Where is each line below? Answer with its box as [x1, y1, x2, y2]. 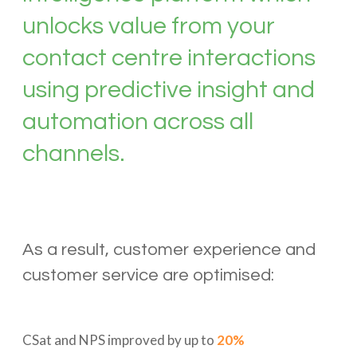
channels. [22, 141, 125, 166]
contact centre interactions [22, 45, 316, 70]
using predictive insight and [22, 77, 315, 102]
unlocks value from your [22, 14, 275, 38]
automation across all [22, 109, 253, 134]
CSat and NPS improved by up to [22, 331, 217, 348]
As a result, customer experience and [22, 241, 316, 259]
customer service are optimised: [22, 266, 274, 284]
